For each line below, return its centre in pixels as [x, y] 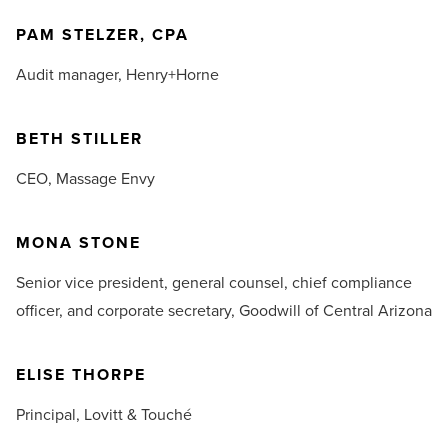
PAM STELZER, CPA [102, 35]
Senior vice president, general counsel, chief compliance [214, 283]
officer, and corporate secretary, [127, 311]
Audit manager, [71, 75]
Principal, [50, 415]
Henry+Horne [172, 75]
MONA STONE [78, 243]
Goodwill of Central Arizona [335, 311]
